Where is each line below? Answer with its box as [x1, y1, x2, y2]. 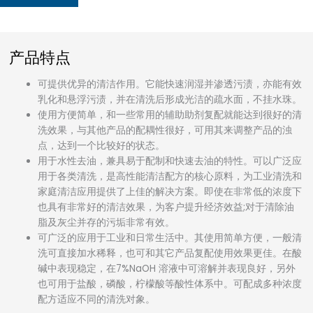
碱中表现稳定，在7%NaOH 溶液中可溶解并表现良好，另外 [38, 261, 296, 275]
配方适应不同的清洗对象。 [38, 292, 156, 306]
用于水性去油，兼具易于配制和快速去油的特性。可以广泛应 [38, 154, 303, 168]
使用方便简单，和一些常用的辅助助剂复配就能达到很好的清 [38, 108, 303, 122]
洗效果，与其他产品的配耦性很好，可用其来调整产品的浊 [38, 123, 293, 137]
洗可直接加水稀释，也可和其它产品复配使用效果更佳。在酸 [38, 246, 303, 260]
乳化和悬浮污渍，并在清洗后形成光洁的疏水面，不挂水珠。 [38, 92, 303, 106]
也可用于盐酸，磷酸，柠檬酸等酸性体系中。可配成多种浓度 [38, 277, 303, 291]
